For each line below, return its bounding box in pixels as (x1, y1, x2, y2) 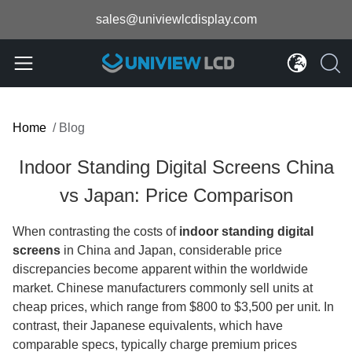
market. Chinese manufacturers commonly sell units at (13, 281, 313, 295)
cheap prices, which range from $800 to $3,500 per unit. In (13, 300, 334, 313)
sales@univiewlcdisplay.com (95, 13, 257, 26)
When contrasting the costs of (13, 225, 176, 238)
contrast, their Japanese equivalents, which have (13, 319, 283, 332)
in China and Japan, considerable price (60, 244, 282, 257)
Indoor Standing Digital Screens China (18, 156, 334, 178)
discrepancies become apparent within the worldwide (13, 262, 308, 276)
